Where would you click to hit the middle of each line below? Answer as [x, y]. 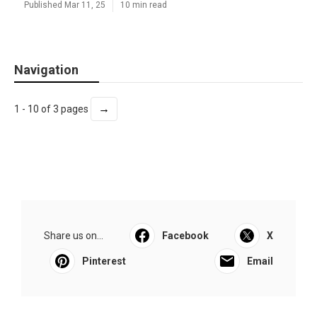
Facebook [185, 236]
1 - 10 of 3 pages [52, 109]
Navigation [46, 70]
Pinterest [104, 261]
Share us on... [74, 236]
